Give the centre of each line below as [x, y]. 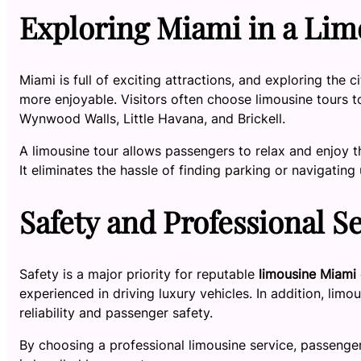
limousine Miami [307, 274]
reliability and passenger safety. [116, 312]
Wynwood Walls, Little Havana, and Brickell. [152, 118]
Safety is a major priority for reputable [139, 274]
